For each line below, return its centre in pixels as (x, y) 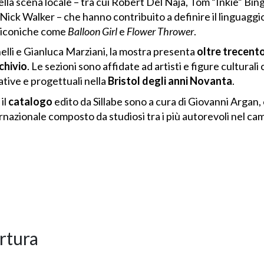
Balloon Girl (92, 31)
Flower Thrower (160, 31)
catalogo (30, 101)
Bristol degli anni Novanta (170, 81)
